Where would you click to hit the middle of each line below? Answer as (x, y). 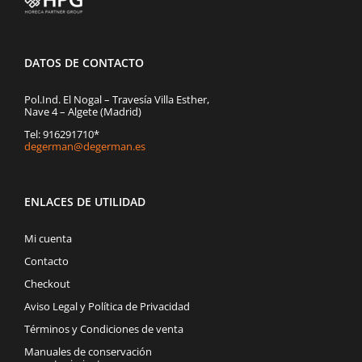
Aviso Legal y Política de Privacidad (107, 306)
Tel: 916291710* (62, 134)
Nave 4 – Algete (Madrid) (83, 112)
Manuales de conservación (88, 351)
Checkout (47, 284)
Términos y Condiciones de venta (104, 329)
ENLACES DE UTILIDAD (85, 202)
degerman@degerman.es (85, 146)
